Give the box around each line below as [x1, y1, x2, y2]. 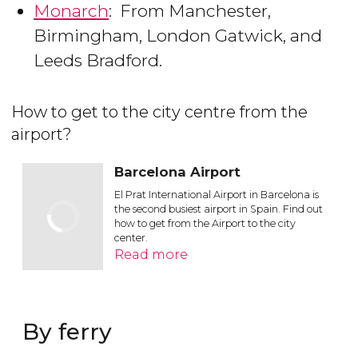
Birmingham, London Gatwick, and [34, 26, 322, 46]
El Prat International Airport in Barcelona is [114, 189, 320, 201]
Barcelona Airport [114, 164, 241, 181]
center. [114, 232, 149, 245]
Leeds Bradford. [34, 50, 162, 71]
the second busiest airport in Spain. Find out [114, 203, 324, 216]
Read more [114, 247, 189, 263]
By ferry [22, 317, 112, 345]
